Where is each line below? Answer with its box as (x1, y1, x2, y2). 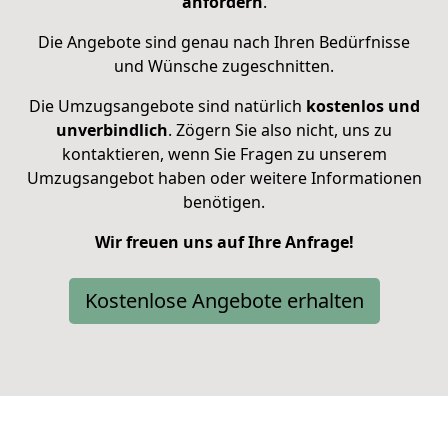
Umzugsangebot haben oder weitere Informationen (26, 167, 422, 190)
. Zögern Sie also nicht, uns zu (168, 119, 392, 142)
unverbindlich (56, 119, 168, 142)
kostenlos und (301, 95, 420, 118)
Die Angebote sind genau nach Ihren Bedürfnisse (38, 31, 410, 54)
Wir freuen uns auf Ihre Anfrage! (94, 231, 354, 254)
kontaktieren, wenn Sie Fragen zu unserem (61, 143, 387, 166)
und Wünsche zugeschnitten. (114, 55, 334, 78)
